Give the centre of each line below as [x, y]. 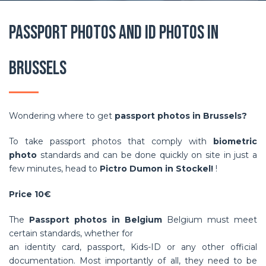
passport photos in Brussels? [181, 116]
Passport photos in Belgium [98, 220]
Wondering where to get [62, 116]
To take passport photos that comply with [111, 141]
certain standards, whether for [71, 233]
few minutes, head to [54, 169]
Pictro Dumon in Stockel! [156, 169]
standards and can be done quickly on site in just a [149, 155]
